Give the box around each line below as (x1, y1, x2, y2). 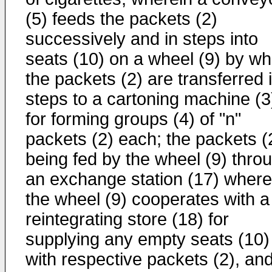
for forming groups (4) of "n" (25, 109, 241, 129)
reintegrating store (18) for (25, 209, 229, 229)
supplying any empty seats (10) (25, 229, 270, 249)
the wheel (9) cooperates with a (25, 189, 270, 209)
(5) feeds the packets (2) (25, 9, 217, 29)
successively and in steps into (25, 29, 258, 49)
